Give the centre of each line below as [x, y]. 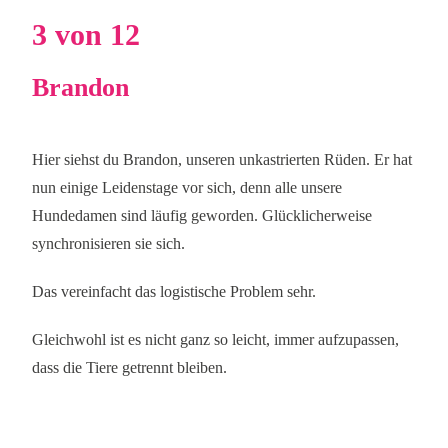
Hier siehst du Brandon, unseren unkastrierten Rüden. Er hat [222, 159]
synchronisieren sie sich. [109, 243]
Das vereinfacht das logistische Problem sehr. [174, 291]
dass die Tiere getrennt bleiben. [130, 367]
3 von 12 [86, 34]
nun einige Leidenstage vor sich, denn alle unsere [187, 187]
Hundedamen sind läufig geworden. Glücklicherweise [202, 215]
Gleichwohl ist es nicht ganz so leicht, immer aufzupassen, [216, 339]
